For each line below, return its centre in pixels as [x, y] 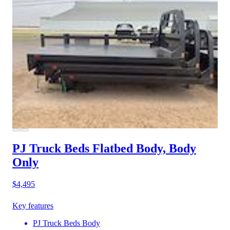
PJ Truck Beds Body [66, 223]
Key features [33, 206]
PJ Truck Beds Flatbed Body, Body [104, 149]
